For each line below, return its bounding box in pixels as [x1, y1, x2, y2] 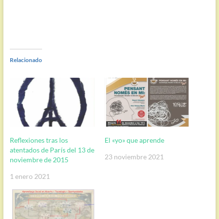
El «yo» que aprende [104, 135, 164, 144]
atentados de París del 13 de [9, 145, 94, 154]
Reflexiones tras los [9, 135, 68, 144]
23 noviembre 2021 [104, 152, 164, 161]
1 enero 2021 [9, 172, 50, 180]
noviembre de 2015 [9, 155, 68, 164]
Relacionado [9, 56, 42, 64]
